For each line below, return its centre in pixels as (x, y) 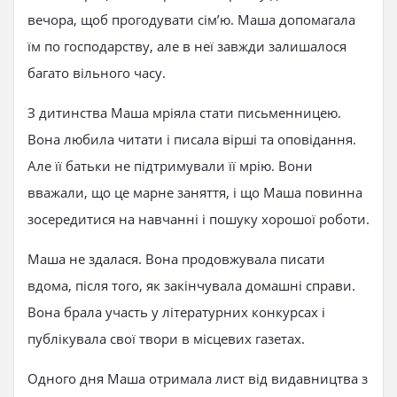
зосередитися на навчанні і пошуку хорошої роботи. (198, 219)
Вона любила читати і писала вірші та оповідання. (192, 139)
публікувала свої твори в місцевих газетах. (166, 339)
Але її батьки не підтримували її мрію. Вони (170, 166)
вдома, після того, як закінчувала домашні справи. (191, 285)
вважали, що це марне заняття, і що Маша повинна (195, 192)
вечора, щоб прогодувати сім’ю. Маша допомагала (191, 19)
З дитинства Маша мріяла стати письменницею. (184, 113)
